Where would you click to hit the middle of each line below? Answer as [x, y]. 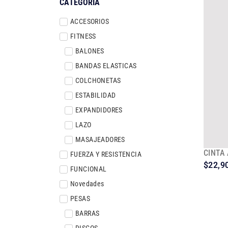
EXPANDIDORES [99, 110]
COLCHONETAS [98, 80]
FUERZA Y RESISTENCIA [106, 154]
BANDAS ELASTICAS [106, 65]
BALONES [90, 51]
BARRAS [88, 213]
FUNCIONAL [89, 169]
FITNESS [83, 36]
